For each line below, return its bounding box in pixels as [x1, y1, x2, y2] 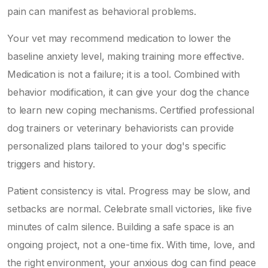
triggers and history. [7, 157, 95, 170]
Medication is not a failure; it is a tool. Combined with [7, 68, 240, 80]
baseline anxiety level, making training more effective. [7, 50, 244, 62]
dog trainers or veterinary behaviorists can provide [7, 121, 234, 134]
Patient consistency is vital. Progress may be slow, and [7, 184, 250, 197]
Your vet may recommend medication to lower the [7, 32, 232, 44]
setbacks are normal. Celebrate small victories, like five [7, 202, 252, 215]
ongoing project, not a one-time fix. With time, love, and [7, 238, 255, 251]
